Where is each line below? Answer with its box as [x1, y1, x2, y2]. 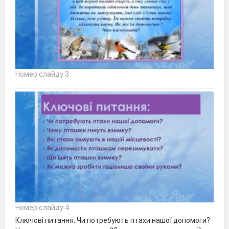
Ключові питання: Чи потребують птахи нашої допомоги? [15, 216, 210, 225]
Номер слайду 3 [15, 70, 69, 79]
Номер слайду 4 [15, 203, 69, 212]
